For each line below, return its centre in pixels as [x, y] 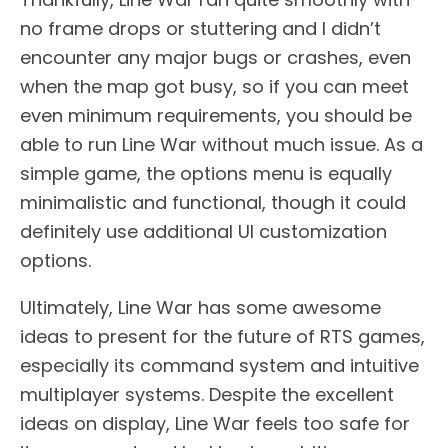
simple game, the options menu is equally [206, 174]
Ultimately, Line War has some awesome [200, 308]
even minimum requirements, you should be [216, 116]
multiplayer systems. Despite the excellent [207, 395]
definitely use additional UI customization [203, 232]
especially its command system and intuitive [219, 366]
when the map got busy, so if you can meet [214, 87]
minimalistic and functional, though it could [213, 203]
